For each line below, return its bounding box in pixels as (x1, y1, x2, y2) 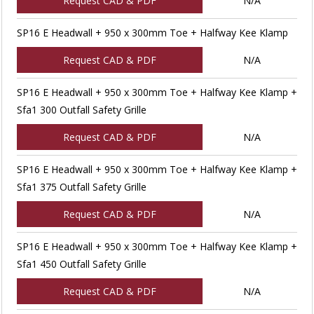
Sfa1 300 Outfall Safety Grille (16, 102, 146, 116)
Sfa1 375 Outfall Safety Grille (16, 179, 146, 193)
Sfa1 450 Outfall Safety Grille (16, 257, 146, 271)
